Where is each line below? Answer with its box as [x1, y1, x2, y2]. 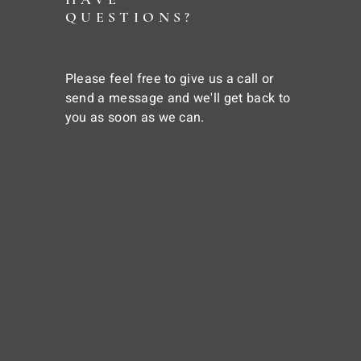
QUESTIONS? [64, 8, 194, 26]
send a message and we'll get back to [64, 89, 291, 108]
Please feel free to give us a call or [64, 69, 274, 89]
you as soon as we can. [64, 108, 205, 127]
